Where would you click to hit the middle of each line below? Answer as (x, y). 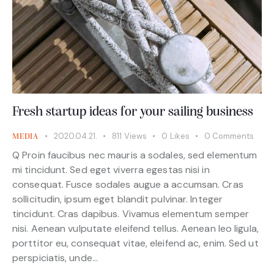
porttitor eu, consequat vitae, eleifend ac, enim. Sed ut (135, 243)
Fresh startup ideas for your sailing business (133, 112)
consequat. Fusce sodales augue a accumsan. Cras (128, 185)
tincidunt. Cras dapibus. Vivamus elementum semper (131, 214)
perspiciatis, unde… (55, 258)
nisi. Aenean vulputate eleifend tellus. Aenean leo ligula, (135, 229)
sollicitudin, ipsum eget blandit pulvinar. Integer (118, 199)
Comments (233, 136)
